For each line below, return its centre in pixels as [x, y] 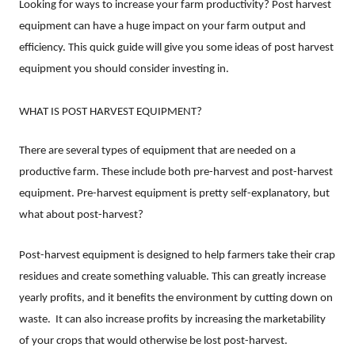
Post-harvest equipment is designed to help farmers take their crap [177, 255]
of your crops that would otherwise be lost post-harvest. [153, 341]
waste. [37, 319]
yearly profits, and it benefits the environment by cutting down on [176, 298]
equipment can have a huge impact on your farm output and [162, 26]
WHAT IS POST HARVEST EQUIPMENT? [111, 112]
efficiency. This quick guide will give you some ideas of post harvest [176, 48]
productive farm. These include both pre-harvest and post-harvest [176, 172]
